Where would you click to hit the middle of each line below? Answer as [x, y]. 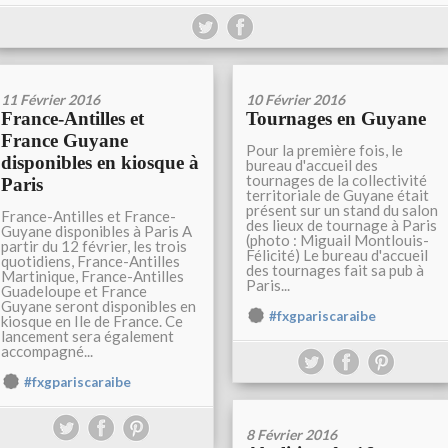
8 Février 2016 [291, 434]
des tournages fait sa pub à [335, 270]
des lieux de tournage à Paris [341, 225]
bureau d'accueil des [312, 165]
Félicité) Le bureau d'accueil [337, 255]
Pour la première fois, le [324, 150]
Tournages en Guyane [336, 118]
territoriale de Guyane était [337, 195]
